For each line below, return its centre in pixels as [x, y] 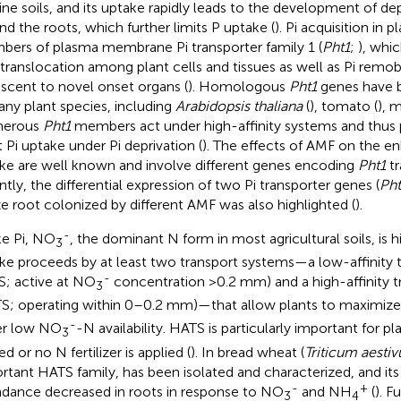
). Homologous [238, 86]
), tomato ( [343, 106]
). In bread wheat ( [247, 352]
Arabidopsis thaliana [239, 106]
